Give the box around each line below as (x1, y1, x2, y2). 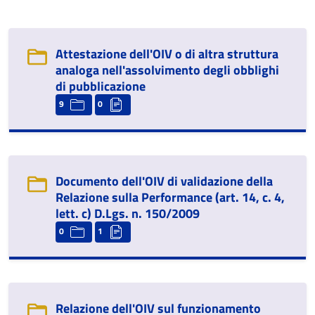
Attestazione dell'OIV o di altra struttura (56, 44, 278, 63)
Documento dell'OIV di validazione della (56, 172, 273, 191)
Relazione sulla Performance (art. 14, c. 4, (56, 188, 285, 207)
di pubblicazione (56, 77, 146, 96)
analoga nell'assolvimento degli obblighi (56, 60, 279, 79)
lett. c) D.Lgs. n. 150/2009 (56, 204, 200, 223)
